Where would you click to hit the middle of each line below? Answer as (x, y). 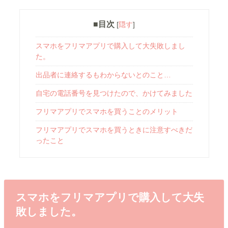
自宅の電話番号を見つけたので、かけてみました (114, 93)
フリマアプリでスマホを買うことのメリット (107, 112)
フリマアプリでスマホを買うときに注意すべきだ (114, 130)
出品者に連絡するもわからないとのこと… (103, 75)
